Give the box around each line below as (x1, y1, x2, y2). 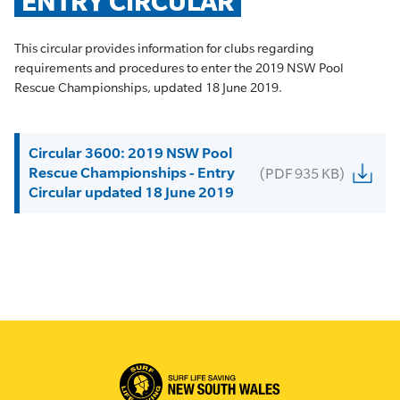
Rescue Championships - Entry (29, 164, 235, 181)
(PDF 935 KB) (260, 165, 345, 181)
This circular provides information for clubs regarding (14, 41, 314, 55)
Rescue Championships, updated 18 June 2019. (14, 80, 282, 95)
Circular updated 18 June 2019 (29, 184, 234, 201)
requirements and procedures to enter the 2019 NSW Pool (14, 61, 344, 75)
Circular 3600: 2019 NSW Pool (29, 145, 232, 162)
